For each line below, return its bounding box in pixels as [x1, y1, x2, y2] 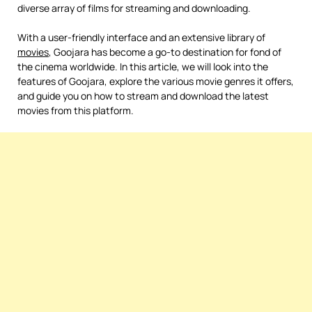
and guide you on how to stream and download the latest [17, 89, 269, 102]
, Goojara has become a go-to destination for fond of [49, 45, 281, 58]
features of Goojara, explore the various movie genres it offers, [17, 75, 294, 88]
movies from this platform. [17, 104, 134, 117]
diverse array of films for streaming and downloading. [17, 1, 251, 15]
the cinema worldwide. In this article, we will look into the [17, 60, 268, 73]
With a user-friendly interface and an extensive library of [17, 31, 265, 44]
